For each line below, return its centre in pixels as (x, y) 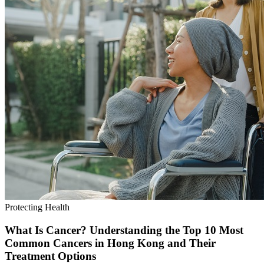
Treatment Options (50, 256)
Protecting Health (37, 207)
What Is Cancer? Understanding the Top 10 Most (124, 230)
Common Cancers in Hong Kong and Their (110, 243)
